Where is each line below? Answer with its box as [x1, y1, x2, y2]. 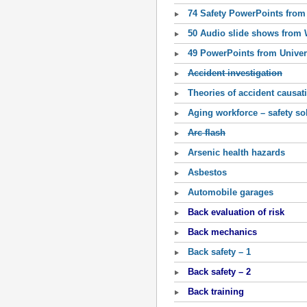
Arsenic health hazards [188, 147, 285, 158]
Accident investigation [188, 68, 282, 78]
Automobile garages [188, 187, 273, 197]
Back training [188, 286, 244, 297]
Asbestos [188, 167, 227, 177]
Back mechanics [188, 227, 257, 237]
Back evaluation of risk [188, 207, 284, 217]
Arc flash [188, 127, 225, 138]
